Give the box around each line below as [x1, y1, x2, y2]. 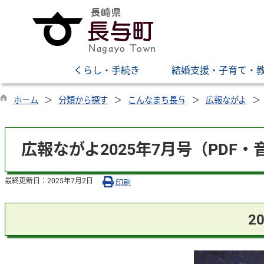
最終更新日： [5, 176, 47, 185]
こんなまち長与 [128, 95, 186, 105]
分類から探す [58, 95, 108, 105]
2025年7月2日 [47, 176, 93, 185]
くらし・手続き [74, 65, 140, 76]
